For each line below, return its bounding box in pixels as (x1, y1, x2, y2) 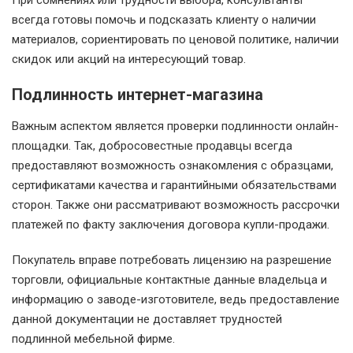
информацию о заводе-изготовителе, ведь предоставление (12, 292, 340, 307)
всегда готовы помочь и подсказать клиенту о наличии (12, 13, 316, 27)
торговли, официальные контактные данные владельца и (12, 273, 327, 287)
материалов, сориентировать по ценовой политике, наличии (12, 32, 339, 46)
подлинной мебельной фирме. (12, 332, 175, 346)
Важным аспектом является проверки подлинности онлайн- (12, 119, 339, 133)
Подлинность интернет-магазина (12, 85, 263, 104)
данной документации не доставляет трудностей (12, 312, 282, 326)
